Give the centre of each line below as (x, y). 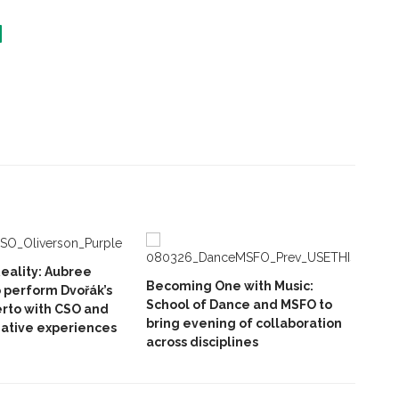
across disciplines (202, 342)
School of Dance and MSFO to (239, 305)
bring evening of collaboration (244, 324)
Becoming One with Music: (230, 286)
